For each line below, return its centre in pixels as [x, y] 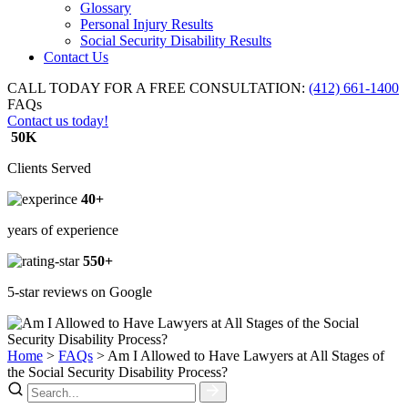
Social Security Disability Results [176, 41]
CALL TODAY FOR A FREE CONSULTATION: [156, 88]
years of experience [63, 230]
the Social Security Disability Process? [117, 372]
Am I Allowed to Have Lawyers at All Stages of [246, 356]
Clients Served [49, 168]
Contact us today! [58, 121]
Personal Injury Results [147, 24]
